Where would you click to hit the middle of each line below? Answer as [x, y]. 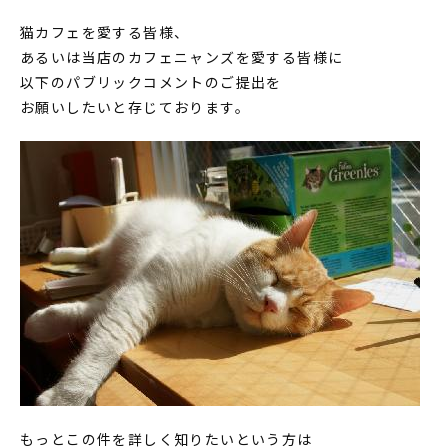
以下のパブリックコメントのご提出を [151, 81]
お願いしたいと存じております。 [135, 106]
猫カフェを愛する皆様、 [105, 31]
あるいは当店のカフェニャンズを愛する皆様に [182, 56]
